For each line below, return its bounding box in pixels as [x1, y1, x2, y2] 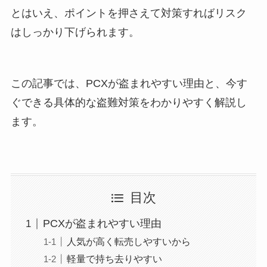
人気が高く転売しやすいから [66, 236, 191, 247]
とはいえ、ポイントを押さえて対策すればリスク [10, 7, 247, 19]
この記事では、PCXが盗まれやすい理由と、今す [10, 77, 247, 89]
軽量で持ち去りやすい [66, 253, 162, 265]
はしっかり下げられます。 [10, 26, 139, 38]
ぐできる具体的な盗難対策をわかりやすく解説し [10, 96, 247, 108]
